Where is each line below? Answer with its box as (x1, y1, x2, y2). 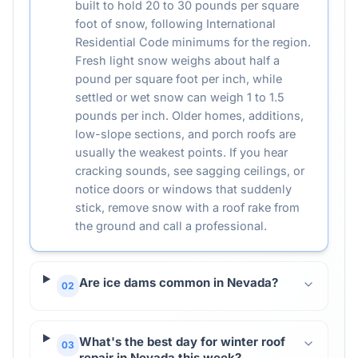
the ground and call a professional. (75, 219, 267, 233)
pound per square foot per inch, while (75, 72, 282, 86)
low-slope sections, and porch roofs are (75, 127, 296, 141)
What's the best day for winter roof (78, 334, 285, 349)
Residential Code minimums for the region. (75, 35, 311, 49)
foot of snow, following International (75, 17, 276, 30)
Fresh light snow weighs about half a (75, 54, 280, 67)
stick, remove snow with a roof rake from (75, 201, 300, 214)
